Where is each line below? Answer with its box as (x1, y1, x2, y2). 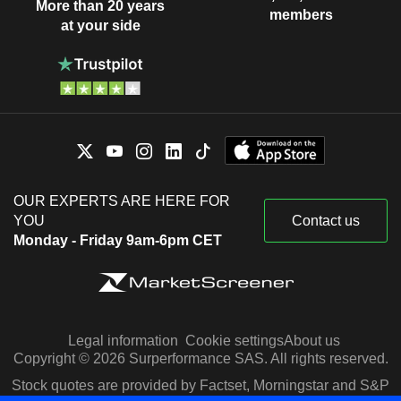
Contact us (292, 212, 360, 228)
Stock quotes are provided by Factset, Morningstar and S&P (12, 377, 389, 393)
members (269, 6, 333, 22)
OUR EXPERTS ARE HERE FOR (13, 192, 230, 209)
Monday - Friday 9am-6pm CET (13, 232, 222, 248)
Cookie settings (184, 332, 284, 348)
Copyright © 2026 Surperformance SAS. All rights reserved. (13, 350, 388, 366)
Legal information (68, 332, 178, 348)
